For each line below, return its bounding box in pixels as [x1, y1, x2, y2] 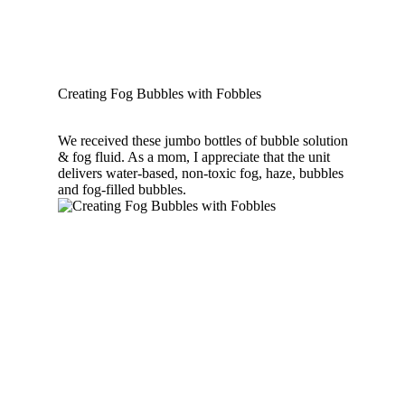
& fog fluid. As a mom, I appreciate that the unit [58, 148, 330, 165]
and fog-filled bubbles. [58, 181, 186, 197]
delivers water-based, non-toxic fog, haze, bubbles [58, 165, 344, 181]
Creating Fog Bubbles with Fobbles [58, 85, 261, 101]
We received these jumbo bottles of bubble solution [58, 132, 348, 148]
